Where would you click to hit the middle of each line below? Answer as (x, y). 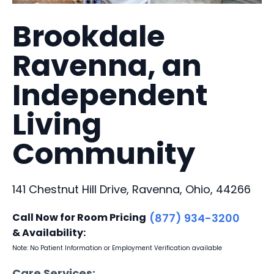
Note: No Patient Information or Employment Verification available (117, 248)
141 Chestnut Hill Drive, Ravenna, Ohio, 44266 (131, 189)
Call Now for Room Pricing (79, 217)
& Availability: (49, 232)
